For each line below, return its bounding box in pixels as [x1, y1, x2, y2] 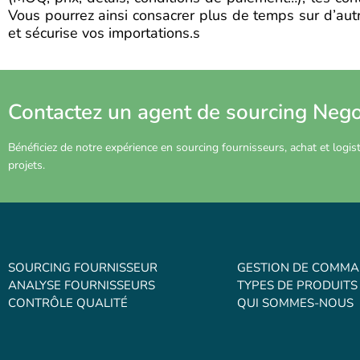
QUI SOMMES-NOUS [237, 295, 354, 311]
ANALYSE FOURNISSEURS [8, 277, 155, 293]
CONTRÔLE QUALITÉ [8, 295, 128, 311]
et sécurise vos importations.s [8, 23, 204, 43]
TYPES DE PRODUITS [237, 277, 358, 293]
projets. [8, 157, 45, 173]
